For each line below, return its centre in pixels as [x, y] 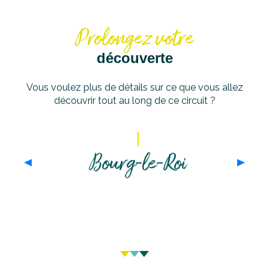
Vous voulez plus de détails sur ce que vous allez [134, 88]
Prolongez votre [134, 39]
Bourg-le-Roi [138, 164]
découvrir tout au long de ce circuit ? [134, 101]
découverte [134, 58]
